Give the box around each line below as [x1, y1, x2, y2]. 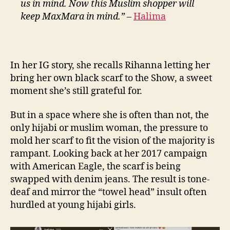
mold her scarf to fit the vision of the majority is [10, 135, 215, 147]
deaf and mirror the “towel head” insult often [10, 186, 207, 199]
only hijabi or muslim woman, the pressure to [10, 122, 208, 135]
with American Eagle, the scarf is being [10, 161, 181, 173]
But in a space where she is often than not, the [10, 109, 209, 122]
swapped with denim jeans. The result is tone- [10, 174, 210, 186]
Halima [133, 10, 166, 23]
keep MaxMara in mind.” [21, 10, 125, 23]
